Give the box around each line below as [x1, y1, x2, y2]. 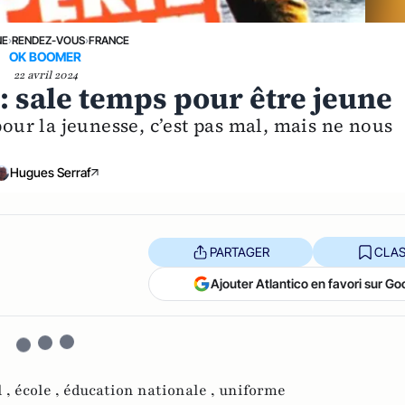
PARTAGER [209, 243, 269, 259]
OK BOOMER [9, 49, 82, 64]
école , [14, 381, 63, 400]
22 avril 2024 [13, 68, 78, 82]
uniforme [219, 381, 286, 400]
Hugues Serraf [10, 165, 92, 180]
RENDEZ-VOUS [11, 33, 85, 47]
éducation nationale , [63, 381, 219, 400]
